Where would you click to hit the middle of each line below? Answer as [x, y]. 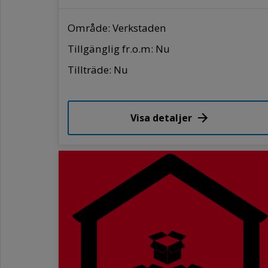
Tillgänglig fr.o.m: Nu [119, 48]
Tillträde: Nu [98, 69]
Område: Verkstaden [117, 28]
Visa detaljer [162, 118]
